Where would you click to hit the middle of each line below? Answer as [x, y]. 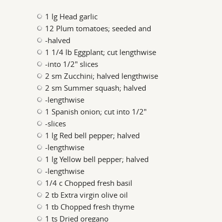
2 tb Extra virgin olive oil [87, 195]
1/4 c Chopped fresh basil [89, 183]
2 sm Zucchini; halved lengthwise [102, 76]
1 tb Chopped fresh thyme [90, 207]
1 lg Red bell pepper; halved [93, 135]
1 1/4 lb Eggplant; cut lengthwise [101, 52]
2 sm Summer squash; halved [96, 88]
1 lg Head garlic [72, 16]
